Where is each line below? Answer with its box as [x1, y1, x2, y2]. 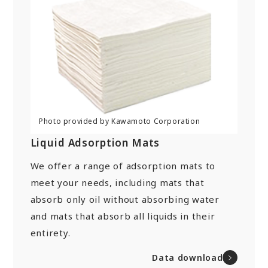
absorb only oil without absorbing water [30, 193, 220, 205]
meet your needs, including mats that [30, 176, 205, 188]
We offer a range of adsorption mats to [30, 159, 216, 172]
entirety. [30, 226, 71, 239]
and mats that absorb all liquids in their [30, 209, 215, 222]
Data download [152, 251, 223, 263]
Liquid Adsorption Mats [30, 135, 160, 150]
